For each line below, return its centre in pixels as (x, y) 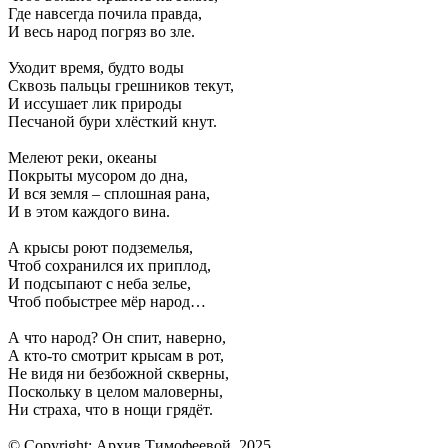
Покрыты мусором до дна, (98, 175)
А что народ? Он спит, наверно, (117, 337)
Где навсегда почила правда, (105, 13)
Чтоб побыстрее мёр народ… (107, 301)
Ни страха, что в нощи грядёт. (110, 409)
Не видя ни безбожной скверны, (118, 373)
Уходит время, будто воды (96, 67)
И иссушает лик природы (95, 103)
